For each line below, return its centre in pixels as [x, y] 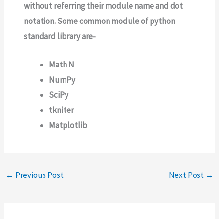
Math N [62, 65]
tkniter [62, 110]
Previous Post [39, 175]
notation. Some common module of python [100, 21]
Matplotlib [68, 125]
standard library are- [60, 36]
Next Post [187, 175]
